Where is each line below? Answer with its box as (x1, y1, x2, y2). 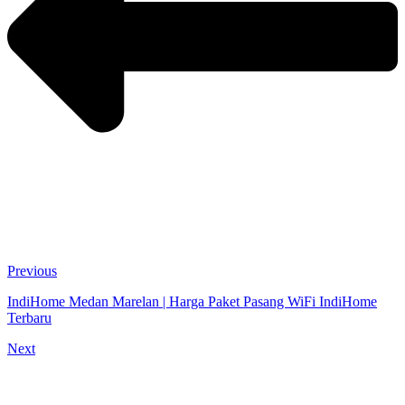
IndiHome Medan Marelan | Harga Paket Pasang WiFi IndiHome (7, 294, 377, 310)
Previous (7, 263, 57, 279)
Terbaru (7, 310, 52, 326)
